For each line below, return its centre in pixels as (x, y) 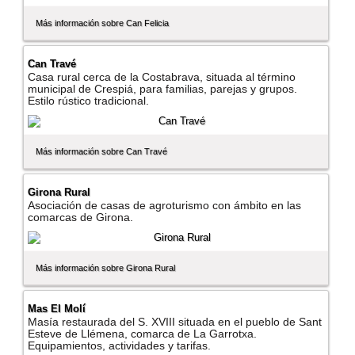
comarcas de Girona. (81, 218)
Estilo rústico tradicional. (89, 101)
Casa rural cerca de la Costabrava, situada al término (162, 78)
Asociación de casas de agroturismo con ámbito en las (165, 206)
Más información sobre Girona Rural (106, 268)
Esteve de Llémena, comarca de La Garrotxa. (143, 334)
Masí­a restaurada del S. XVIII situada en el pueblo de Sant (175, 323)
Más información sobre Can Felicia (103, 23)
